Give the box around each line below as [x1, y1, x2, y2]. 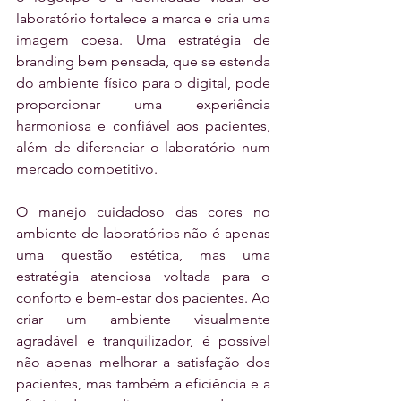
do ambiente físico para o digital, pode [16, 74, 270, 92]
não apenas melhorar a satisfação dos [16, 354, 270, 371]
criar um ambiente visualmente [16, 311, 270, 328]
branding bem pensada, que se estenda [16, 53, 270, 71]
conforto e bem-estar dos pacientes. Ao [16, 289, 270, 307]
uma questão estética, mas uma [16, 246, 270, 264]
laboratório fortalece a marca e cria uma [16, 10, 270, 28]
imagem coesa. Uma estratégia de [16, 31, 270, 49]
